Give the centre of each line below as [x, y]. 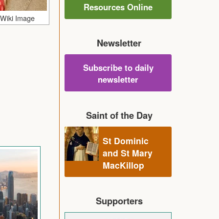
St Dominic [126, 140]
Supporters [119, 200]
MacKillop [123, 165]
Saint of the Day [119, 115]
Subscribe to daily [118, 67]
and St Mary [128, 153]
